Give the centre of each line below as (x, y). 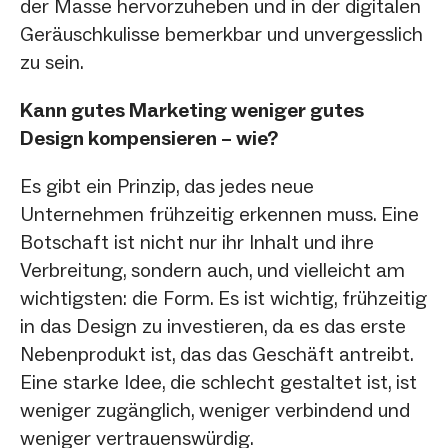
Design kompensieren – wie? (149, 137)
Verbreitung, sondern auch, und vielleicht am (212, 269)
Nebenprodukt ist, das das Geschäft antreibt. (216, 353)
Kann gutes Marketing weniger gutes (192, 109)
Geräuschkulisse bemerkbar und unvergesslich (221, 33)
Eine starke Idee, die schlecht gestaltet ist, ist (218, 381)
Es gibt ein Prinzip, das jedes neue (167, 185)
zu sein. (52, 61)
